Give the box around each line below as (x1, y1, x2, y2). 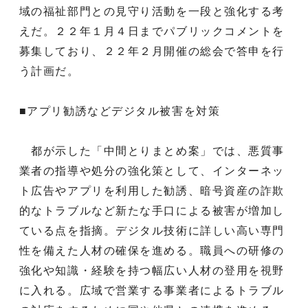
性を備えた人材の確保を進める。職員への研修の (19, 244, 285, 256)
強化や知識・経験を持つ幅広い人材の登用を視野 (19, 264, 285, 276)
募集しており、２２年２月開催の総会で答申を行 (19, 45, 285, 57)
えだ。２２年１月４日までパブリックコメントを (19, 25, 285, 37)
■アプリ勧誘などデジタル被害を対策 (19, 104, 221, 117)
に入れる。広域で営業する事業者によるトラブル (19, 284, 285, 296)
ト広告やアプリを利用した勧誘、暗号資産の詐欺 (19, 184, 285, 197)
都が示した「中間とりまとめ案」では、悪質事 (19, 144, 285, 157)
